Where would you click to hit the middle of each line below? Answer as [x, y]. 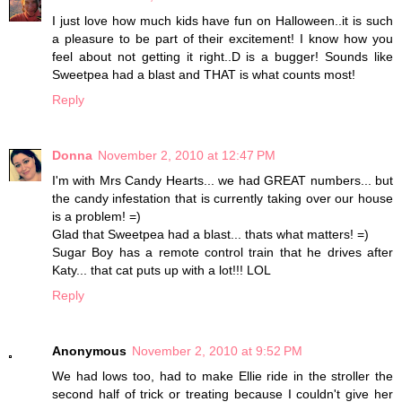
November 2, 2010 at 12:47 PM [187, 155]
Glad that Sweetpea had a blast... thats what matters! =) [210, 234]
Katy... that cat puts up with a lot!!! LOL [162, 270]
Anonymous [89, 350]
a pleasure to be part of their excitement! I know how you [223, 38]
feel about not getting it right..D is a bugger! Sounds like [223, 56]
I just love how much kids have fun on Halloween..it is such [223, 20]
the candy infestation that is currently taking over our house [223, 198]
